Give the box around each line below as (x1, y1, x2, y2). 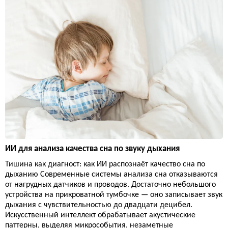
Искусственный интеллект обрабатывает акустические (5, 211, 195, 220)
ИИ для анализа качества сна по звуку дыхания (5, 145, 180, 154)
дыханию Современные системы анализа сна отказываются (5, 170, 218, 179)
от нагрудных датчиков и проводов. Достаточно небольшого (5, 181, 216, 189)
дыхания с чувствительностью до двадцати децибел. (5, 201, 192, 210)
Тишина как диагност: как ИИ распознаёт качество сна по (5, 160, 205, 169)
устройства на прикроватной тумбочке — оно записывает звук (5, 191, 222, 199)
